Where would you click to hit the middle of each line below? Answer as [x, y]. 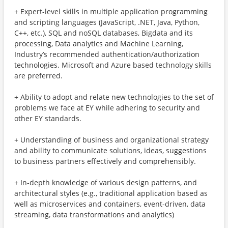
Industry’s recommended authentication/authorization [107, 54]
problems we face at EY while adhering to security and [107, 108]
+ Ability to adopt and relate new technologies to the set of [114, 97]
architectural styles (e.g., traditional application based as [111, 193]
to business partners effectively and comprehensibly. [105, 161]
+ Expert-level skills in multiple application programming [111, 11]
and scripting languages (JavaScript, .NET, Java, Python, [107, 22]
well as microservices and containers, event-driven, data [110, 204]
